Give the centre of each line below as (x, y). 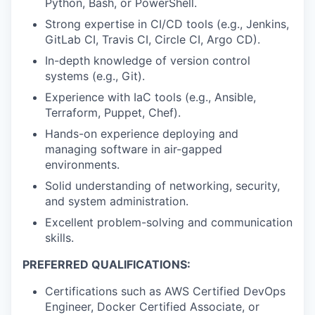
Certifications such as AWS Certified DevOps (165, 291)
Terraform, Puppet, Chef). (113, 112)
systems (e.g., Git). (95, 76)
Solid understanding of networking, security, (162, 185)
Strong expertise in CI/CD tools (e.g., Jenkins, (167, 24)
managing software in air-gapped (134, 149)
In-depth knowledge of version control (148, 60)
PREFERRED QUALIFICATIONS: (107, 264)
